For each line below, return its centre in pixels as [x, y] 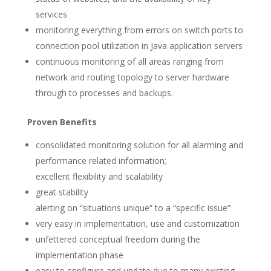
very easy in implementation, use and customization [137, 224]
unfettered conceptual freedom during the [118, 239]
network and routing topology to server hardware [132, 77]
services [51, 14]
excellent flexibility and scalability [99, 176]
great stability [62, 192]
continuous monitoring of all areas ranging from [129, 61]
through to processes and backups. [104, 93]
